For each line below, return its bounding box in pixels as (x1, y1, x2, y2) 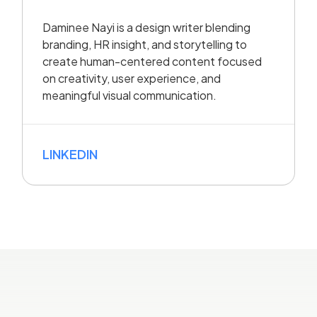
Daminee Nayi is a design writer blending (42, 19, 251, 35)
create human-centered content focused (42, 53, 263, 69)
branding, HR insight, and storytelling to (42, 36, 248, 52)
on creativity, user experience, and (42, 70, 221, 86)
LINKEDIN (42, 145, 98, 162)
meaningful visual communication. (42, 87, 217, 103)
